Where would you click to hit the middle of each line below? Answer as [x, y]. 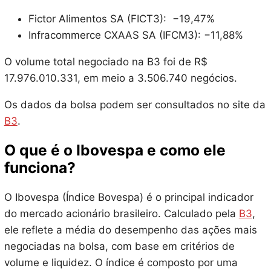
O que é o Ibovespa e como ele [115, 150]
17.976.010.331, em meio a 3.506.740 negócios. [120, 78]
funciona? [40, 168]
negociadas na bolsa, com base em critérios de [119, 246]
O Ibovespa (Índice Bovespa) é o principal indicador [129, 197]
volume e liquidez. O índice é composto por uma [121, 262]
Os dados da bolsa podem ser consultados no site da [135, 105]
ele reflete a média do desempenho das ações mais [130, 230]
